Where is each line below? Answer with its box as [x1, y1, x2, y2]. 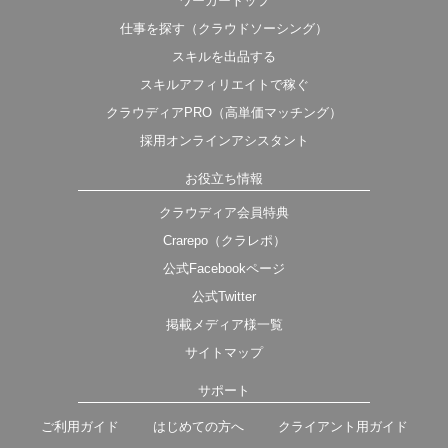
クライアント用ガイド [277, 419, 408, 435]
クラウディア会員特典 [159, 205, 289, 221]
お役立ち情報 [185, 171, 263, 187]
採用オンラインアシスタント [139, 133, 309, 149]
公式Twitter [192, 289, 256, 305]
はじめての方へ [152, 419, 244, 435]
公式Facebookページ [163, 261, 285, 277]
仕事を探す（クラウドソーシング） [120, 21, 328, 37]
